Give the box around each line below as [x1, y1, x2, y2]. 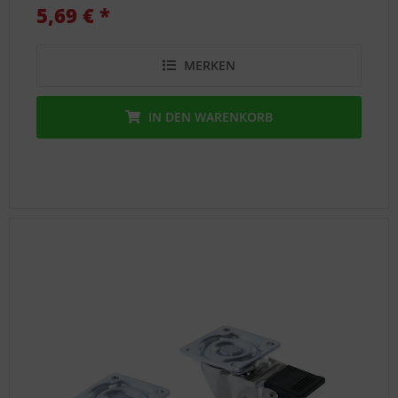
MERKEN [184, 56, 236, 74]
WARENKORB [195, 107, 274, 125]
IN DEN [148, 107, 192, 125]
